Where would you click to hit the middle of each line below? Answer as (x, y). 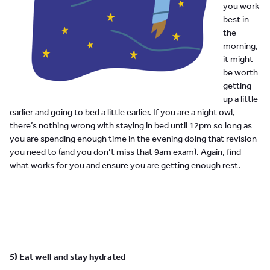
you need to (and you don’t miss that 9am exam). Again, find (125, 152)
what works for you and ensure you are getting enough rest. (125, 165)
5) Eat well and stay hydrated (67, 257)
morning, (240, 46)
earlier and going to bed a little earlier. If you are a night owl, (122, 112)
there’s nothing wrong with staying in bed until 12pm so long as (131, 125)
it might (238, 59)
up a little (240, 99)
